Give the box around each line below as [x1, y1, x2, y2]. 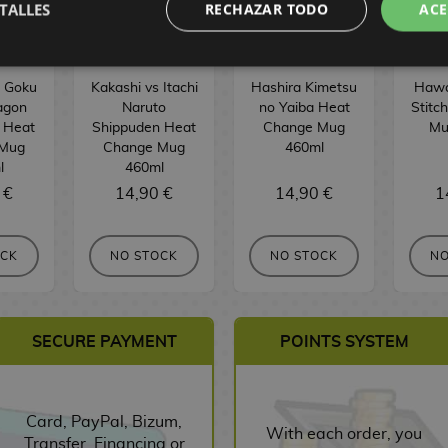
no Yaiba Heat [258, 100, 350, 115]
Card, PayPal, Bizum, [26, 414, 182, 430]
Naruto [122, 100, 166, 115]
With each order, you [266, 426, 422, 442]
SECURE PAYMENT [31, 334, 177, 350]
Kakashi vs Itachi [90, 80, 198, 95]
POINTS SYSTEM [279, 334, 409, 350]
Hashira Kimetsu [251, 80, 357, 95]
